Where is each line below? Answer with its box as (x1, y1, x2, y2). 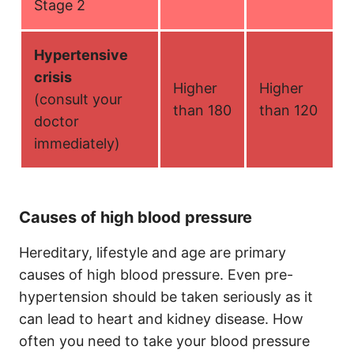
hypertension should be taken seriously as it (19, 288, 313, 305)
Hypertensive (34, 47, 128, 63)
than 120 (259, 102, 318, 119)
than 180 (173, 102, 232, 119)
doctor (34, 113, 79, 130)
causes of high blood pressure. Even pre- (19, 266, 293, 283)
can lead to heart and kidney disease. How (19, 311, 303, 327)
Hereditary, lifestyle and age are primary (19, 244, 286, 261)
